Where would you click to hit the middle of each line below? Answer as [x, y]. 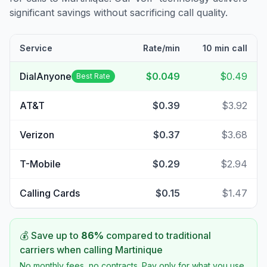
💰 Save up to [50, 235]
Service [36, 48]
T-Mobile [40, 164]
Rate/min [162, 48]
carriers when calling [67, 250]
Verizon [37, 135]
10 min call [225, 48]
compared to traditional [157, 235]
